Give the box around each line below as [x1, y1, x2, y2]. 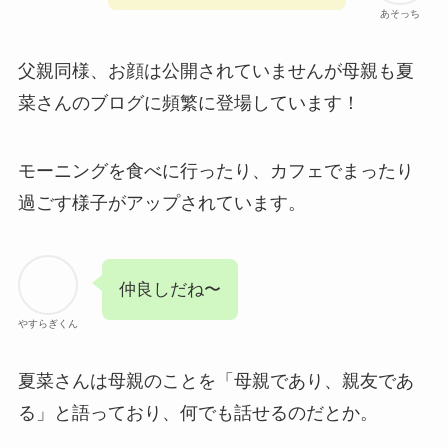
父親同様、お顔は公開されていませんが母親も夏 [17, 61, 414, 82]
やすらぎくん [17, 317, 78, 329]
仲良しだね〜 [118, 279, 221, 299]
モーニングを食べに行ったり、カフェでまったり [17, 160, 414, 181]
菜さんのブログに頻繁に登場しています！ [17, 93, 360, 114]
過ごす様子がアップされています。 [17, 192, 306, 213]
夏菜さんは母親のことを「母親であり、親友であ [17, 370, 414, 391]
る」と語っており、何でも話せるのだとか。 [17, 402, 378, 423]
